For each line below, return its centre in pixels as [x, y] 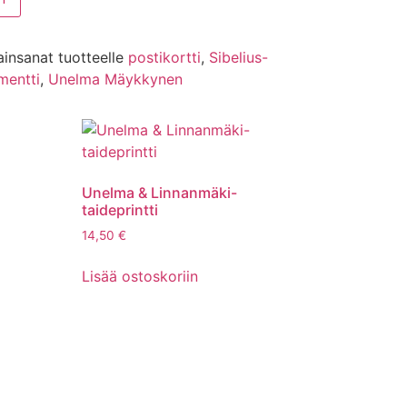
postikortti [164, 58]
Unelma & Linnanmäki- [160, 193]
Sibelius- [238, 58]
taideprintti [120, 210]
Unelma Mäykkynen [115, 79]
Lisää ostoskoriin [140, 277]
